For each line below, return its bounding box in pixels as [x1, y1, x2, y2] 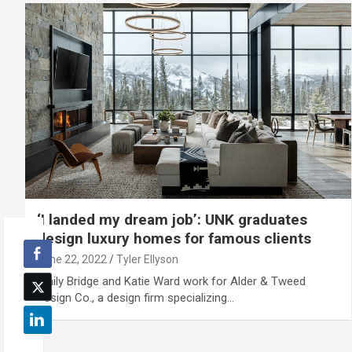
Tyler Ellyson [116, 252, 178, 266]
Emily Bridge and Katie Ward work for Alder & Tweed [37, 273, 306, 288]
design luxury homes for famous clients [37, 229, 311, 247]
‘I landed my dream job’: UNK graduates [37, 210, 307, 229]
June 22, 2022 [37, 252, 107, 266]
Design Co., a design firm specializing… [37, 290, 234, 305]
